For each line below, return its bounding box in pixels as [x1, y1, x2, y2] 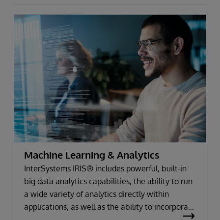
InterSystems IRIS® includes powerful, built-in [24, 164, 187, 174]
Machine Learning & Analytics [24, 148, 160, 162]
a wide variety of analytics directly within [24, 189, 169, 199]
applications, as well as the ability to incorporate [24, 202, 195, 212]
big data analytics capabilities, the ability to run [24, 176, 192, 187]
